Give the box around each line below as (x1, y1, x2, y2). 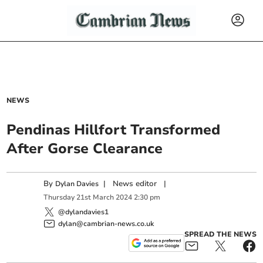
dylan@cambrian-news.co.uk (58, 218, 154, 228)
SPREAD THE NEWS (184, 229, 257, 239)
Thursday (43, 193, 75, 203)
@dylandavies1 (58, 207, 109, 217)
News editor (113, 178, 157, 189)
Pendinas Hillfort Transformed (6, 120, 221, 139)
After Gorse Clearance (6, 139, 163, 158)
